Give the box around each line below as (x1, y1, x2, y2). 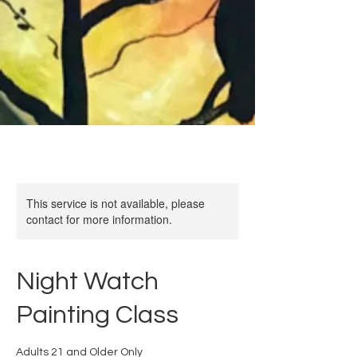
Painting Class (16, 302, 178, 329)
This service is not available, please (26, 195, 205, 212)
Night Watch (16, 269, 159, 296)
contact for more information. (26, 211, 172, 228)
